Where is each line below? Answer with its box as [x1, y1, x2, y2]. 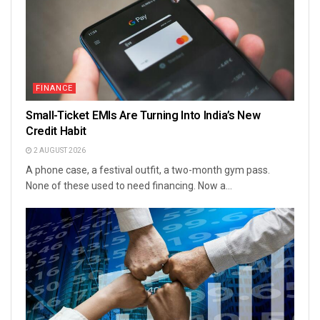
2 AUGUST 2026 [32, 145, 86, 156]
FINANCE [36, 81, 73, 94]
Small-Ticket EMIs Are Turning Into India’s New [26, 106, 261, 124]
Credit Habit [26, 122, 87, 140]
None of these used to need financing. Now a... [26, 179, 232, 191]
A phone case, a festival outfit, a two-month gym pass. [26, 164, 270, 176]
